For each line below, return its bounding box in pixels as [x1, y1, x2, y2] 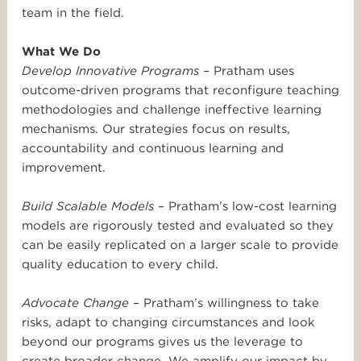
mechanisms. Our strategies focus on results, [22, 122, 290, 137]
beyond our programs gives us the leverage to [22, 334, 303, 350]
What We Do [22, 44, 101, 60]
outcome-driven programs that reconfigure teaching [22, 83, 339, 98]
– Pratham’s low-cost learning [154, 199, 337, 214]
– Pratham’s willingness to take [129, 296, 319, 311]
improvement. [22, 160, 106, 176]
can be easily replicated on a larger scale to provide [22, 238, 338, 253]
